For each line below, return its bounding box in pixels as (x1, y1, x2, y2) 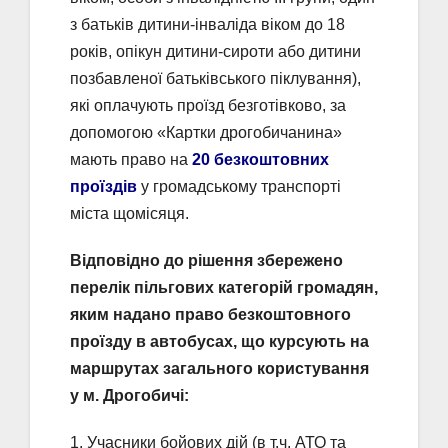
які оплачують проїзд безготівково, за (70, 97, 346, 115)
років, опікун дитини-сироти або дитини (70, 43, 361, 61)
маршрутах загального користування (70, 360, 369, 378)
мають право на (70, 151, 192, 169)
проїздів (70, 178, 137, 196)
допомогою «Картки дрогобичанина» (70, 124, 342, 142)
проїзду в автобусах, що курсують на (70, 333, 369, 351)
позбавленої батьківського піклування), (70, 70, 361, 88)
